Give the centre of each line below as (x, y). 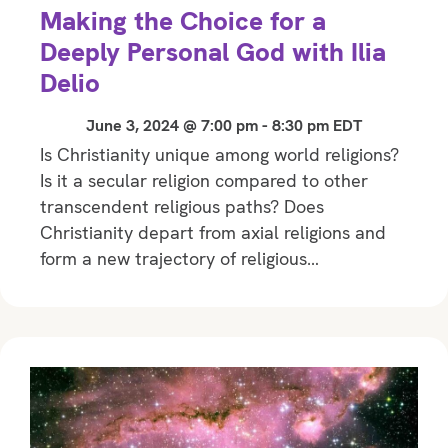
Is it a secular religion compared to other (204, 181)
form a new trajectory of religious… (179, 259)
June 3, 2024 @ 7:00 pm (172, 126)
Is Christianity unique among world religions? (219, 155)
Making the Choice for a (183, 21)
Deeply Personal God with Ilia (213, 52)
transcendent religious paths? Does (182, 207)
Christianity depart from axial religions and (213, 233)
